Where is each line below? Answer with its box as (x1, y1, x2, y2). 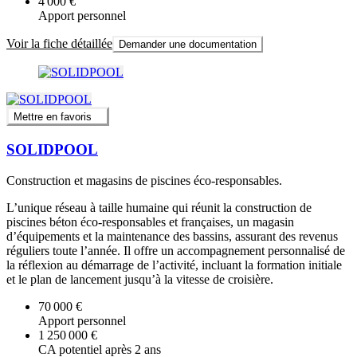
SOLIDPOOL (6, 140, 98, 158)
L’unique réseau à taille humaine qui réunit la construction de (6, 200, 312, 214)
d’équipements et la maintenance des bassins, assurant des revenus (6, 229, 338, 243)
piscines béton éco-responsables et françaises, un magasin (6, 214, 294, 229)
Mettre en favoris (14, 111, 92, 124)
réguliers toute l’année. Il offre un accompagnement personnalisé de (6, 243, 345, 257)
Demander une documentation (119, 37, 257, 50)
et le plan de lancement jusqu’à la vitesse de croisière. (6, 272, 273, 286)
